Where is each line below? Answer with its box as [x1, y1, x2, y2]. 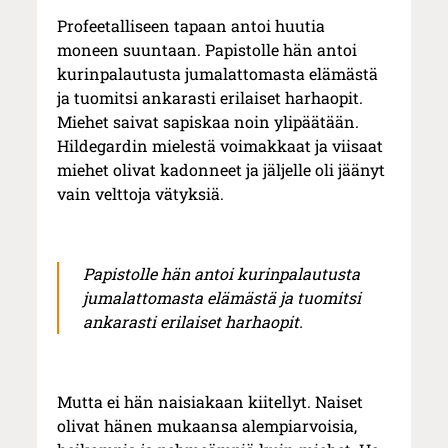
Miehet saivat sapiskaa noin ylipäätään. [57, 110, 360, 132]
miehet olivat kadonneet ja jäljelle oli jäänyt [57, 158, 386, 180]
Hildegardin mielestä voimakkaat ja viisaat [57, 134, 384, 156]
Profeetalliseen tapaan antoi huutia [57, 14, 326, 36]
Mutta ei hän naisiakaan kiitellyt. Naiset [57, 390, 364, 412]
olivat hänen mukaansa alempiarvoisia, [57, 414, 358, 436]
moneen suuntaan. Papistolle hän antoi [57, 38, 358, 60]
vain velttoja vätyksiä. [57, 182, 225, 204]
